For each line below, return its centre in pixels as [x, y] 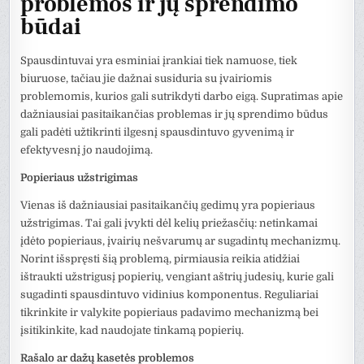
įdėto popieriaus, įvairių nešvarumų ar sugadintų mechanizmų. [181, 241]
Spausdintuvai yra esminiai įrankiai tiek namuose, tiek [159, 61]
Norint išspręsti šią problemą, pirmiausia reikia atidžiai [160, 259]
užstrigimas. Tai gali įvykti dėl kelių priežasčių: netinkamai [169, 223]
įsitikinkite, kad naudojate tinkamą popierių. [132, 331]
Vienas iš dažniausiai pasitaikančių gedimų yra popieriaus [168, 206]
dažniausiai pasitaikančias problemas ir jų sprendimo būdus [175, 115]
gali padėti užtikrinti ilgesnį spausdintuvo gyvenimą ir [158, 132]
